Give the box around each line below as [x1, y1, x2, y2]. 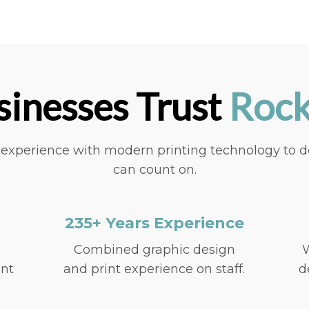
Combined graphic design [73, 241, 235, 257]
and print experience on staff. [63, 261, 246, 277]
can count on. [112, 161, 197, 177]
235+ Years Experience [64, 213, 244, 232]
